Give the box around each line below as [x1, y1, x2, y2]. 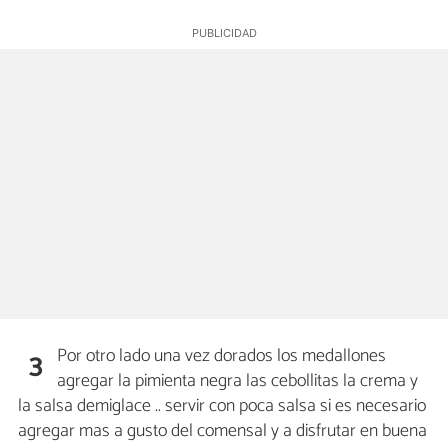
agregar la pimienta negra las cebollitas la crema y [57, 365, 419, 396]
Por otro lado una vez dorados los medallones [57, 340, 387, 371]
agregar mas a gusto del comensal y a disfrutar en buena [18, 415, 427, 446]
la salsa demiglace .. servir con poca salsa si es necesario [18, 390, 426, 421]
